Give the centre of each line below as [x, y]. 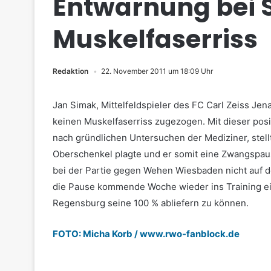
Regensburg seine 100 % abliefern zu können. [151, 203]
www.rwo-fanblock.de [190, 234]
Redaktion [70, 71]
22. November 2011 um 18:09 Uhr [157, 71]
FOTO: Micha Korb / [96, 234]
